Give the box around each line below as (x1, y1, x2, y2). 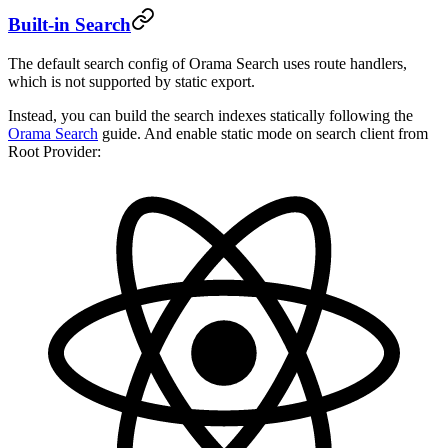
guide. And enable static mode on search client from (98, 124, 428, 142)
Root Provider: (8, 142, 101, 160)
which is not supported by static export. (8, 72, 255, 90)
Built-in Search (8, 13, 131, 35)
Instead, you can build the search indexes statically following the (8, 106, 413, 124)
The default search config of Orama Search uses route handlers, (8, 54, 407, 72)
